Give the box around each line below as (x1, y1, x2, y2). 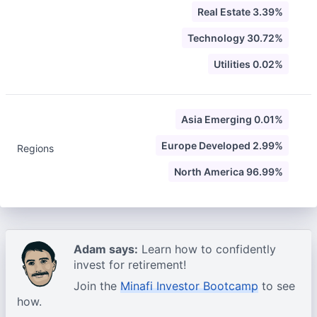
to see (258, 279, 295, 293)
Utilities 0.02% (214, 58, 283, 70)
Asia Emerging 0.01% (181, 113, 283, 125)
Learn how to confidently (138, 242, 276, 256)
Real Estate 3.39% (197, 6, 283, 18)
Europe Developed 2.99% (161, 139, 283, 151)
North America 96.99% (174, 166, 283, 178)
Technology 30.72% (188, 32, 283, 44)
